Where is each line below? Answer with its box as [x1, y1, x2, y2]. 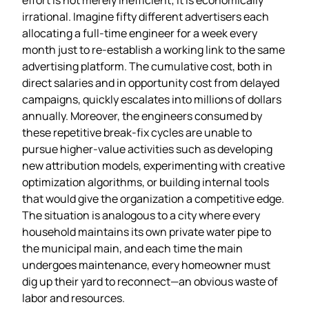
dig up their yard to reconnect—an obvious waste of [22, 273, 278, 289]
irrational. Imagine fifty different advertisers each [22, 8, 269, 24]
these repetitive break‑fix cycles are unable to [22, 124, 252, 140]
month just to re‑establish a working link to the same [22, 41, 285, 57]
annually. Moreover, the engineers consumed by [22, 108, 262, 123]
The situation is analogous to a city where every [22, 207, 260, 223]
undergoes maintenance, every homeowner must [22, 257, 270, 272]
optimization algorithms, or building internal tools [22, 174, 269, 190]
